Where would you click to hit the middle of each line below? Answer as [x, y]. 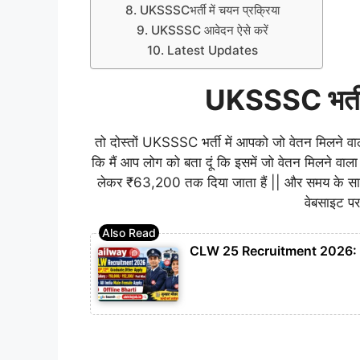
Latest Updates [212, 50]
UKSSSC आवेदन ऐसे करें [209, 30]
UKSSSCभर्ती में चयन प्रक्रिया [209, 10]
